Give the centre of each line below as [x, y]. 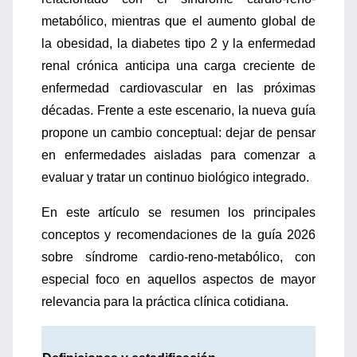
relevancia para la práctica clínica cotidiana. [165, 302]
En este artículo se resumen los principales [178, 212]
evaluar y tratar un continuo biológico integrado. [175, 177]
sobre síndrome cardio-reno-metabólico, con [178, 257]
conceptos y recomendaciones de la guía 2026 [178, 235]
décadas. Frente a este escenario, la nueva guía [178, 110]
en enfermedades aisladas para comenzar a [178, 155]
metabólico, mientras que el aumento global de [178, 21]
